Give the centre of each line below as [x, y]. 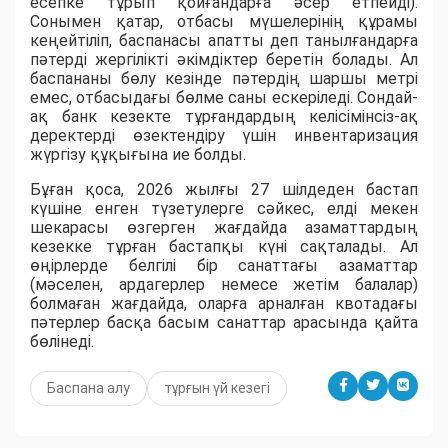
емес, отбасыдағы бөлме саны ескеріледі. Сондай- [224, 97]
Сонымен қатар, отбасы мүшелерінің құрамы [224, 21]
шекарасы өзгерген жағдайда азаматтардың [224, 227]
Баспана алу [88, 387]
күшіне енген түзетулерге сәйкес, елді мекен [224, 208]
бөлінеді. [62, 341]
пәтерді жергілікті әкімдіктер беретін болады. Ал [224, 59]
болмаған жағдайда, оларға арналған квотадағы [224, 303]
